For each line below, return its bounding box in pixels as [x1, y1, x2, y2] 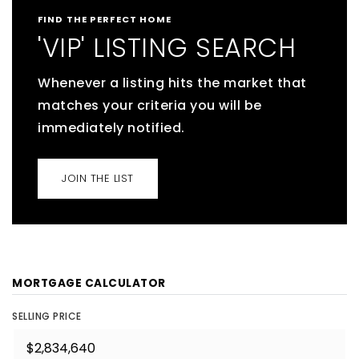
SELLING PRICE [12, 309, 82, 323]
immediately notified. [38, 119, 185, 137]
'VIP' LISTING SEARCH [38, 30, 296, 66]
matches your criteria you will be [38, 96, 262, 115]
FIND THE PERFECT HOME [38, 13, 172, 26]
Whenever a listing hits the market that [38, 74, 307, 92]
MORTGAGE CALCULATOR [12, 276, 166, 291]
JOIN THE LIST [62, 171, 134, 186]
